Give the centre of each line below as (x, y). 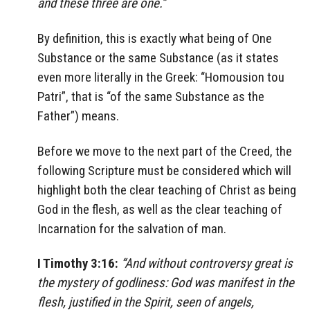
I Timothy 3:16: (78, 264)
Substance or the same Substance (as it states (158, 57)
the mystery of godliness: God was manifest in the (166, 283)
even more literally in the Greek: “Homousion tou (161, 77)
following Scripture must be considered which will (164, 170)
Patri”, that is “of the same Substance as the (151, 96)
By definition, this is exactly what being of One (155, 38)
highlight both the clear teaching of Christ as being (167, 190)
